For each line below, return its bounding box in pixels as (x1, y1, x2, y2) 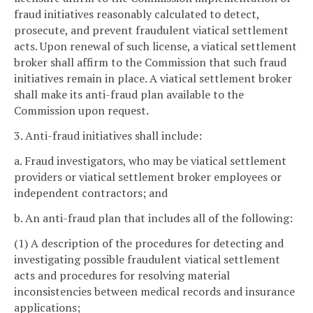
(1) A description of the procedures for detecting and (14, 235, 284, 251)
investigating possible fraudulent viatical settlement (14, 251, 280, 267)
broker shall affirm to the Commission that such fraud (14, 54, 286, 71)
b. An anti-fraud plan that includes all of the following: (14, 210, 293, 226)
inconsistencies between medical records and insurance (14, 283, 295, 299)
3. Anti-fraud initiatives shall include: (14, 128, 202, 144)
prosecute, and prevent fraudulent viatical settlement (14, 22, 289, 38)
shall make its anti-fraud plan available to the (14, 87, 244, 103)
